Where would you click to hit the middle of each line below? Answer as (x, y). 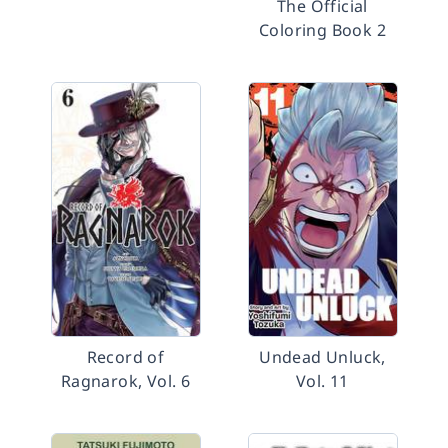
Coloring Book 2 (322, 30)
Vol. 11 (322, 381)
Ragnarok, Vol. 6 (125, 381)
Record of (125, 357)
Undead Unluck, (322, 357)
